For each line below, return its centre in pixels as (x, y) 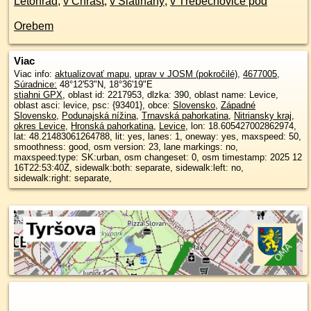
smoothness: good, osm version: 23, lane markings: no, (126, 147)
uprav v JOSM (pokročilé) (186, 74)
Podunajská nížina (99, 116)
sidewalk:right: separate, (63, 178)
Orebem (34, 26)
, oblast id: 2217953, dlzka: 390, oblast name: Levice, (85, 95)
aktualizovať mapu (92, 74)
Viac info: (34, 74)
